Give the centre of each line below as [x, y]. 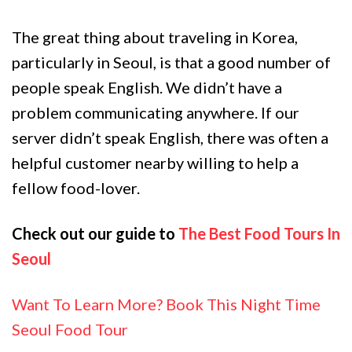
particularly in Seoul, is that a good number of [171, 62]
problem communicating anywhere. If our [156, 112]
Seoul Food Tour [71, 329]
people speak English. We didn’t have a [147, 87]
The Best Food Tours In [259, 233]
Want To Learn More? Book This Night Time [166, 304]
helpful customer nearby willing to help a [155, 163]
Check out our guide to [95, 233]
